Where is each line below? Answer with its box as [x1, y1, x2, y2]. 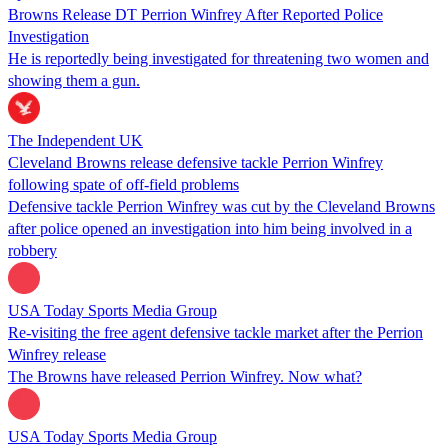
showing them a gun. [8, 71, 140, 89]
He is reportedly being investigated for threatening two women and [8, 49, 429, 67]
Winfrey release [8, 345, 106, 363]
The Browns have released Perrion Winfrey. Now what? [8, 367, 362, 385]
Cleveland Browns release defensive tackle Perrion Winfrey [8, 153, 383, 171]
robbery [8, 241, 57, 259]
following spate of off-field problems [8, 175, 239, 193]
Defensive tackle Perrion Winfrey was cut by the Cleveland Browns [8, 197, 435, 215]
